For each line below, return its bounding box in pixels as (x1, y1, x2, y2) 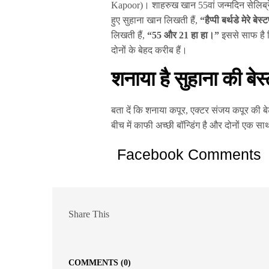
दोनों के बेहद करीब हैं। (111, 44, 188, 55)
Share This (68, 209, 109, 220)
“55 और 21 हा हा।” (147, 29, 222, 40)
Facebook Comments (117, 145, 261, 163)
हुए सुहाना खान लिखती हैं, (111, 14, 201, 25)
